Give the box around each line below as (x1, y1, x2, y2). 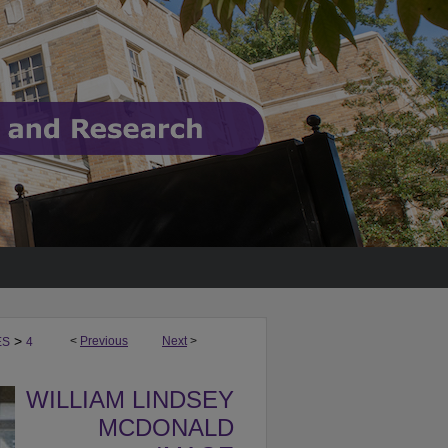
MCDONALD (98, 414, 234, 442)
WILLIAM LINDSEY (26, 386, 234, 414)
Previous (80, 334, 128, 349)
